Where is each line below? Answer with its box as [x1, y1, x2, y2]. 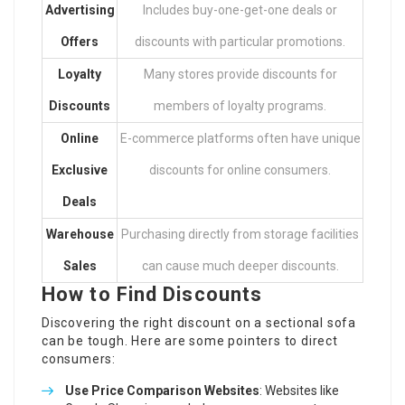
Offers [61, 34, 99, 49]
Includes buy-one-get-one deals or [143, 3, 337, 17]
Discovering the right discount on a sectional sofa [42, 316, 356, 330]
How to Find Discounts [42, 283, 263, 306]
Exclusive [52, 163, 108, 177]
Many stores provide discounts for [143, 67, 337, 81]
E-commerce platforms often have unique [119, 131, 361, 146]
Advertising [44, 3, 115, 17]
